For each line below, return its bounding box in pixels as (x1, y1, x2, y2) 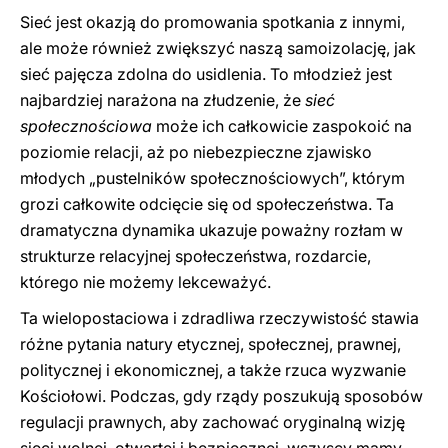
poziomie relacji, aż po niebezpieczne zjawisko (20, 142, 372, 162)
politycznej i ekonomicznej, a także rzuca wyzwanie (20, 360, 406, 380)
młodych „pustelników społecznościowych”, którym (20, 168, 405, 188)
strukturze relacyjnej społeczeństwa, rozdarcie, (20, 246, 371, 266)
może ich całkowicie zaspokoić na (152, 116, 412, 136)
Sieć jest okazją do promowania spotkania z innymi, (20, 12, 405, 32)
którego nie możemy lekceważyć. (20, 272, 271, 292)
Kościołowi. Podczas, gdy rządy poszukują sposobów (20, 386, 423, 406)
